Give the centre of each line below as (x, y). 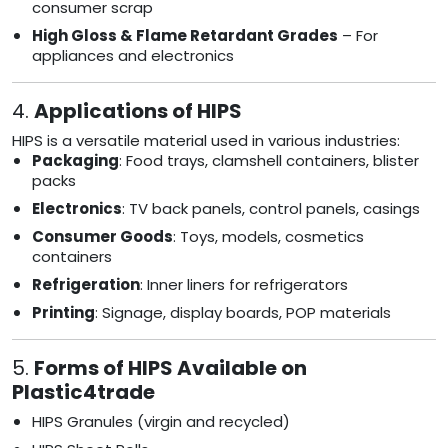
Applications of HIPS (138, 111)
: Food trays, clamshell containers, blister (269, 161)
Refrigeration (86, 285)
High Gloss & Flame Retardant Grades (185, 36)
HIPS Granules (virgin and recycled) (161, 422)
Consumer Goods (102, 237)
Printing (63, 313)
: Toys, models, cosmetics (268, 237)
